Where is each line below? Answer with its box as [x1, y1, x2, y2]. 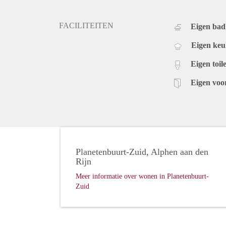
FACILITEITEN [59, 21, 114, 30]
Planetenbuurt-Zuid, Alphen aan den [76, 147, 208, 157]
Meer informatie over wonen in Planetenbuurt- [76, 173, 209, 181]
